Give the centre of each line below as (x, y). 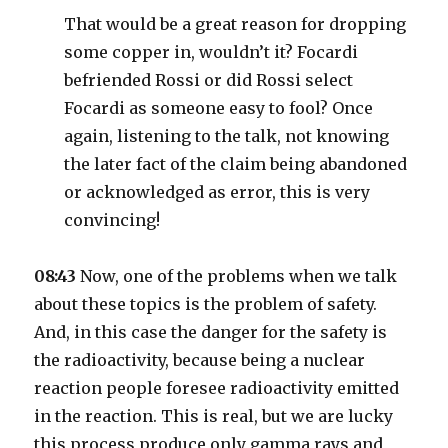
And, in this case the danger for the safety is (211, 332)
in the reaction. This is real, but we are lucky (214, 416)
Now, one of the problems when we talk (237, 276)
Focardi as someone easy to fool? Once (219, 108)
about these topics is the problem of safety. (206, 304)
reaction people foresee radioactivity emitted (217, 388)
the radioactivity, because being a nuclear (200, 360)
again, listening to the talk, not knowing (227, 136)
